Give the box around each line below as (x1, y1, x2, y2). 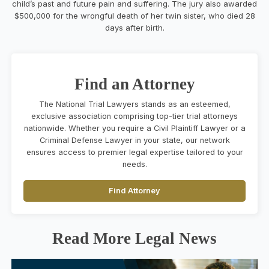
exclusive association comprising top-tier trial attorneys (31, 111, 238, 121)
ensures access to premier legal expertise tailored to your (26, 147, 243, 157)
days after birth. (104, 22, 165, 32)
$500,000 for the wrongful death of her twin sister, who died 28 (14, 10, 255, 20)
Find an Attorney (74, 74, 195, 93)
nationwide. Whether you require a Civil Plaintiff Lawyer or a (23, 123, 246, 133)
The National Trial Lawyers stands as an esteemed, (38, 99, 231, 109)
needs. (122, 159, 147, 169)
